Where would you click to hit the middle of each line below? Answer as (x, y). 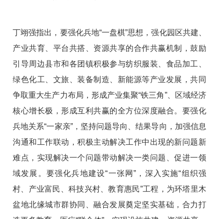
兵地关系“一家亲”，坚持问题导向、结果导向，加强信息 (109, 127)
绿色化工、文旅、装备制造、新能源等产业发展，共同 (109, 80)
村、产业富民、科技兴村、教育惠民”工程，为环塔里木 (109, 189)
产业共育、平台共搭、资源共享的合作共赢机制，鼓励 (109, 48)
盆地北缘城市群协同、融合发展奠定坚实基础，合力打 (109, 205)
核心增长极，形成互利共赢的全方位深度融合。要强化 (109, 111)
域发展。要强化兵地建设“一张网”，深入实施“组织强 (109, 174)
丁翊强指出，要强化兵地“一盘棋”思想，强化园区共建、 (109, 33)
